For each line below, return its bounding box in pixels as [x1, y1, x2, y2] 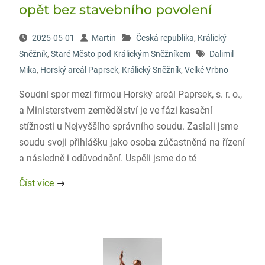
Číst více [18, 177, 54, 189]
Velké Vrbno [184, 65, 228, 75]
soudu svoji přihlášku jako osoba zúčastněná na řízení [18, 137, 245, 148]
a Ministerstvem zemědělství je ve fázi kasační [18, 105, 212, 116]
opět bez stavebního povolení [18, 2, 212, 18]
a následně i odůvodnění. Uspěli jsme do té [18, 153, 196, 164]
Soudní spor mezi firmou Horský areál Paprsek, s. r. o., [18, 89, 242, 100]
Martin [91, 33, 116, 43]
